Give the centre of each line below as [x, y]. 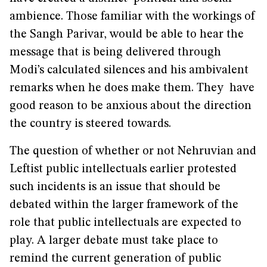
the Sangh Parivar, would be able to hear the [127, 35]
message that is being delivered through [115, 52]
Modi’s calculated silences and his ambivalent [129, 70]
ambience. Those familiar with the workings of [132, 17]
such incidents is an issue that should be [115, 187]
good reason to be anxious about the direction [131, 106]
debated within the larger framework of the [124, 205]
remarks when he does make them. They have [132, 88]
